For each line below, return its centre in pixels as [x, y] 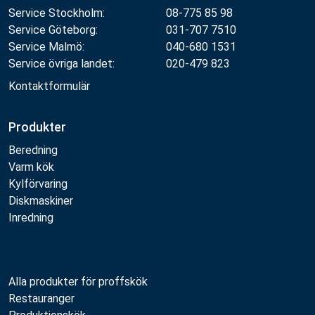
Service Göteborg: [53, 30]
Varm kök [31, 167]
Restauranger [41, 298]
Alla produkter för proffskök [78, 282]
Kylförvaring [38, 184]
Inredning [31, 218]
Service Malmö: [46, 47]
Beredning [33, 150]
